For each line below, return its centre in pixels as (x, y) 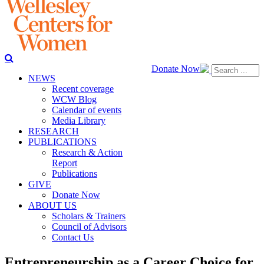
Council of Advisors (89, 227)
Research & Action (87, 152)
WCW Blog (74, 99)
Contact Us (73, 237)
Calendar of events (87, 110)
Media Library (79, 121)
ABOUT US (52, 205)
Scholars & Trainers (89, 216)
